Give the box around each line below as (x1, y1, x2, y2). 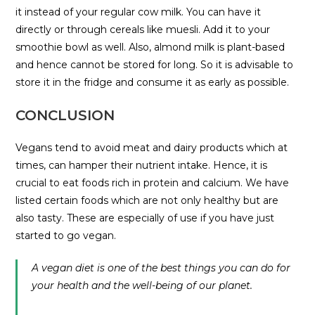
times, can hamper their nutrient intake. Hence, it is (15, 159, 268, 172)
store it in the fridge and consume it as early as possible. (15, 76, 290, 89)
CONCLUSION (15, 107, 115, 124)
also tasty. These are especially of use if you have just (15, 212, 275, 225)
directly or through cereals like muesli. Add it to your (15, 23, 271, 37)
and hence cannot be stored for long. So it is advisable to (15, 58, 294, 72)
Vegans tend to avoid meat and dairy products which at (15, 141, 288, 155)
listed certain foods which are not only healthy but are (15, 194, 279, 207)
